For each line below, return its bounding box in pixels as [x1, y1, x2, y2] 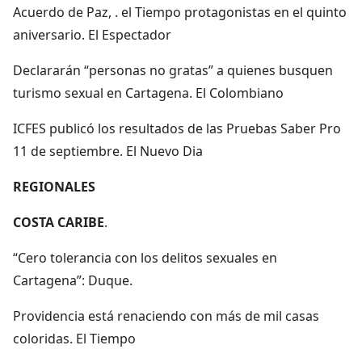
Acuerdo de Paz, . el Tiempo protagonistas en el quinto [13, 2, 347, 21]
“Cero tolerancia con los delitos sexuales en [13, 248, 277, 267]
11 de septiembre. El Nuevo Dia [13, 141, 203, 160]
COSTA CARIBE [13, 213, 104, 231]
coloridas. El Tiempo [13, 329, 136, 347]
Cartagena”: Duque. [13, 271, 133, 289]
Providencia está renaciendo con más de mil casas [13, 306, 319, 325]
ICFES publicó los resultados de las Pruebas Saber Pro [13, 119, 341, 137]
